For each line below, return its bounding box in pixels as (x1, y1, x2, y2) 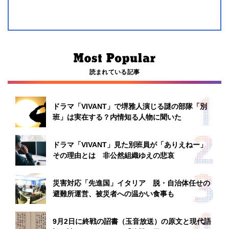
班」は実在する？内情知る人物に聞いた (53, 113, 181, 121)
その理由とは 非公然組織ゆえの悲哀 (53, 151, 174, 159)
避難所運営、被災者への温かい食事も (53, 190, 174, 198)
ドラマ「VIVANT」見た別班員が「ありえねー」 (53, 141, 207, 149)
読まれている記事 (89, 68, 140, 76)
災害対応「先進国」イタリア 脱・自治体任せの (53, 179, 210, 187)
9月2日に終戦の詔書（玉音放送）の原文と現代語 (53, 217, 211, 225)
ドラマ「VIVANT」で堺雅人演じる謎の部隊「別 (53, 102, 207, 110)
